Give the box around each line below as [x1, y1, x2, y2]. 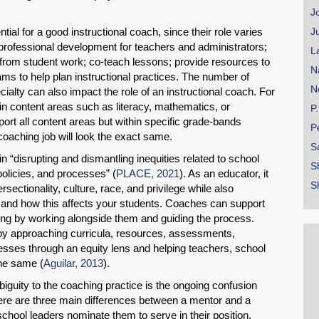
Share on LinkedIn [81, 185, 165, 198]
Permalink [80, 222, 126, 234]
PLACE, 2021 [116, 167, 179, 180]
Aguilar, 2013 [43, 257, 103, 270]
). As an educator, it [179, 167, 268, 180]
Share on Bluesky [81, 88, 164, 101]
